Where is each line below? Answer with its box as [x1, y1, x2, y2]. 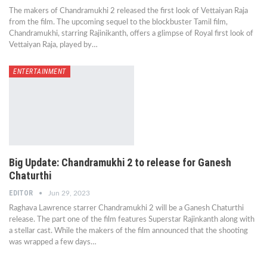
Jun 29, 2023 [48, 190, 90, 197]
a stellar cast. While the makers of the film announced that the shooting [9, 227, 248, 235]
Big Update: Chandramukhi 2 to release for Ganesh [9, 156, 231, 169]
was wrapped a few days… [9, 238, 97, 247]
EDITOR [9, 189, 35, 198]
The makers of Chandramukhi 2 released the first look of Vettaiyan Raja [9, 7, 248, 15]
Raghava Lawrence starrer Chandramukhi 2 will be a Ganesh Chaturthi [9, 204, 244, 213]
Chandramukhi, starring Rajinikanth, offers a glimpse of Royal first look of [9, 29, 253, 38]
